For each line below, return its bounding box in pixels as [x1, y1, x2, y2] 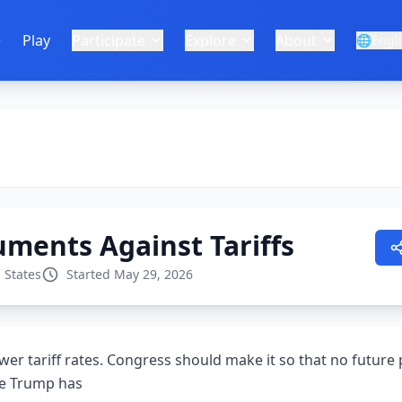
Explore [185, 31, 236, 50]
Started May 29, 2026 [66, 266, 193, 283]
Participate [72, 31, 145, 50]
